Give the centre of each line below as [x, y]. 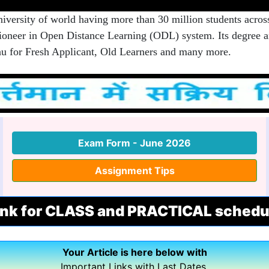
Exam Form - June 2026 [134, 143]
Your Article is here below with [134, 252]
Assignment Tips [134, 170]
